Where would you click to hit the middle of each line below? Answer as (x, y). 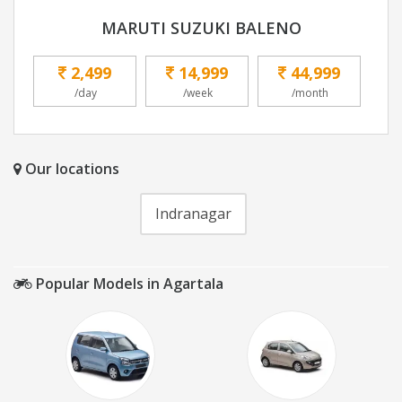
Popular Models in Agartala (128, 284)
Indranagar (193, 214)
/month (310, 93)
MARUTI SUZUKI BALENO (201, 28)
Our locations (70, 169)
